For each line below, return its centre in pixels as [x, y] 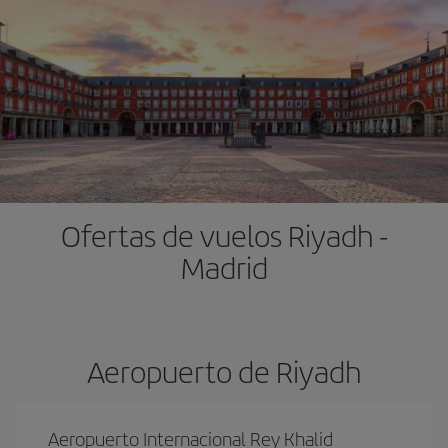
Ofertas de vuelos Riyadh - [224, 235]
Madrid [224, 267]
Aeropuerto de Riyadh [224, 371]
